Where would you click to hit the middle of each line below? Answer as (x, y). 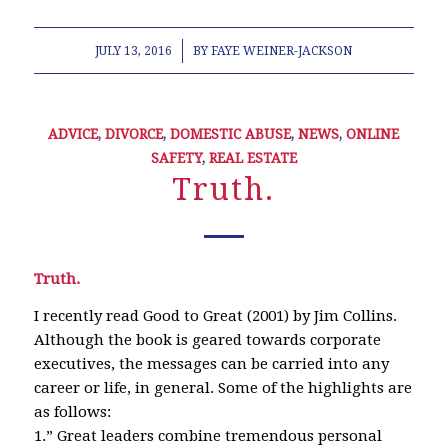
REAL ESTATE (252, 158)
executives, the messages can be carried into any (211, 363)
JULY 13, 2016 (134, 51)
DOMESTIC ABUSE (231, 134)
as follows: (72, 411)
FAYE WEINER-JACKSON (282, 51)
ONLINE (373, 134)
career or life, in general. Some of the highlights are (222, 387)
